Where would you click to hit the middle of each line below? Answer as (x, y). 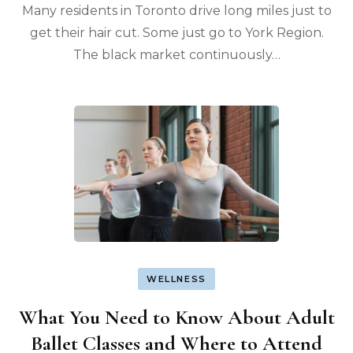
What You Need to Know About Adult (176, 317)
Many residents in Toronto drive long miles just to (176, 11)
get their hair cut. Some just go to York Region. (176, 33)
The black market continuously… (176, 55)
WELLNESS (176, 279)
